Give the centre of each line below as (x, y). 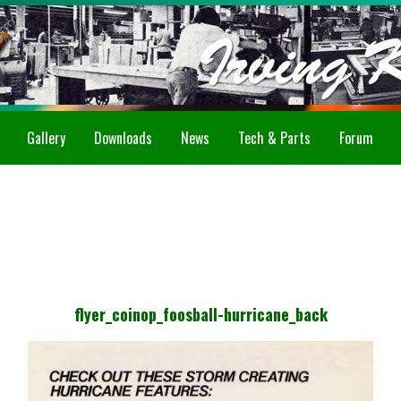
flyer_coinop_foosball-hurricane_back (200, 314)
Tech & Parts (274, 138)
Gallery (46, 138)
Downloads (123, 138)
